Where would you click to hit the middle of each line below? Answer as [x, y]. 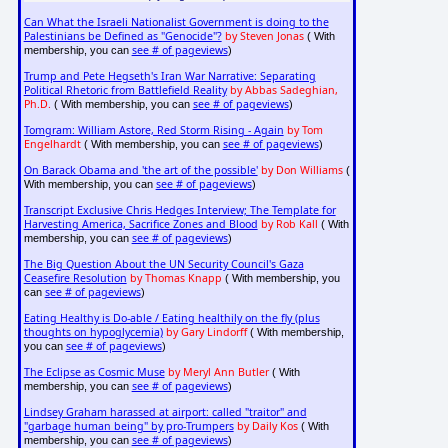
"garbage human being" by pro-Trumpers [128, 426]
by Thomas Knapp [175, 278]
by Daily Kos [267, 426]
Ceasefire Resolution [75, 278]
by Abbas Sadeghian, [283, 90]
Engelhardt [52, 144]
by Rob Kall [289, 224]
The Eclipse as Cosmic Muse [94, 372]
